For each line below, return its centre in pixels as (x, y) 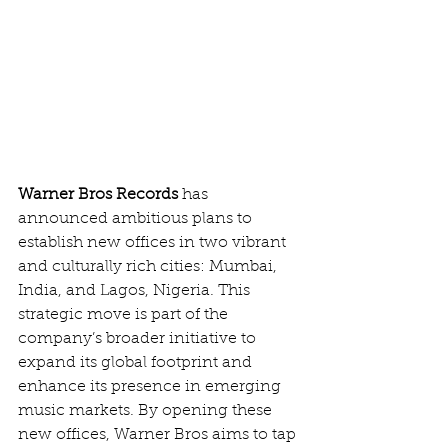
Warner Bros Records (98, 195)
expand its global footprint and (137, 363)
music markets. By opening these (147, 411)
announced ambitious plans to (137, 219)
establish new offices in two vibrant (154, 243)
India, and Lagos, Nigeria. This (136, 291)
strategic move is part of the (125, 315)
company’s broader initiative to (139, 339)
